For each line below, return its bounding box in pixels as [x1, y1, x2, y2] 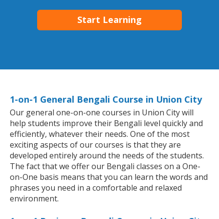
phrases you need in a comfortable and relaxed [10, 182, 182, 194]
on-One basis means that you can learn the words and [10, 172, 208, 183]
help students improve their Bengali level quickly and [10, 118, 203, 129]
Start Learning [77, 14, 142, 26]
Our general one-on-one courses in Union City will [10, 107, 194, 118]
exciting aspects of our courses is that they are [10, 139, 181, 151]
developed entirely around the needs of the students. [10, 150, 204, 161]
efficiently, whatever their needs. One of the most [10, 129, 190, 140]
